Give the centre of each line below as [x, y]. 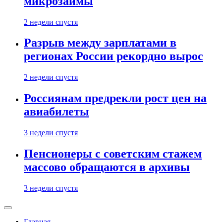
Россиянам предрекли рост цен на [115, 98]
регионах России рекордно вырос [113, 56]
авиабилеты [56, 112]
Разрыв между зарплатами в [100, 43]
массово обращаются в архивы [107, 167]
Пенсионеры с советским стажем [113, 154]
